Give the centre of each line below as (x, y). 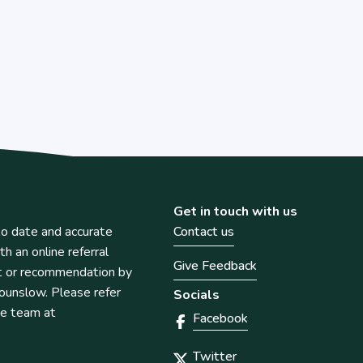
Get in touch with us (235, 212)
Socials (196, 295)
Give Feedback (215, 266)
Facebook (220, 319)
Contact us (204, 232)
